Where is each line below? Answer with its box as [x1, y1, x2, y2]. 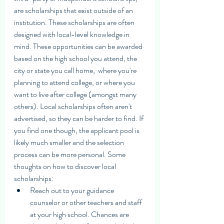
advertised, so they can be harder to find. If [14, 112, 145, 124]
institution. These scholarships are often [14, 16, 136, 28]
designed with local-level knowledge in [14, 28, 131, 40]
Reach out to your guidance [30, 184, 115, 196]
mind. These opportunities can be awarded [14, 40, 144, 52]
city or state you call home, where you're [14, 64, 138, 76]
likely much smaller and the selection [14, 136, 125, 148]
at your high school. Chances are [30, 208, 132, 220]
